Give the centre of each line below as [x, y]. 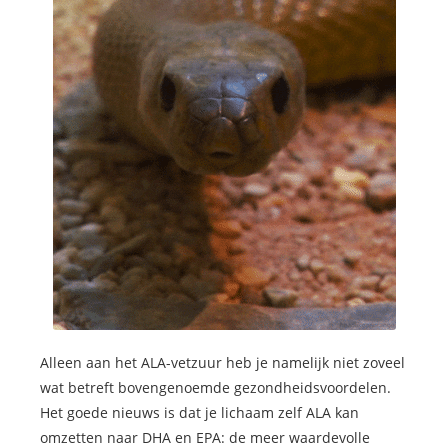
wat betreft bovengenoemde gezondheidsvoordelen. [215, 388]
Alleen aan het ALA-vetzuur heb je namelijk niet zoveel [222, 363]
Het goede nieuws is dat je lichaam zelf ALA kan [199, 413]
